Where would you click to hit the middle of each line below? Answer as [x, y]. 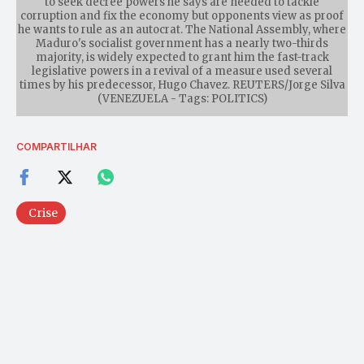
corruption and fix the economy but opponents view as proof [182, 15]
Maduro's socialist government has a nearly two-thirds [182, 43]
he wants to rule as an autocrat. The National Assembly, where [182, 29]
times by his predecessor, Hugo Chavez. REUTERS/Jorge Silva [182, 84]
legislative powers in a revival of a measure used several [182, 71]
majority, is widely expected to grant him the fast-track [182, 57]
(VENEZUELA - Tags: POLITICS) [182, 98]
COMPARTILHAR [56, 146]
